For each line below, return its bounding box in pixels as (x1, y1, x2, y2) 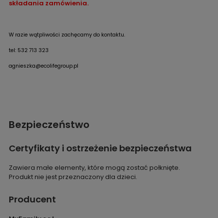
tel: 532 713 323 (8, 47, 49, 54)
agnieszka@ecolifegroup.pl (8, 62, 78, 70)
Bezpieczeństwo (8, 118, 90, 132)
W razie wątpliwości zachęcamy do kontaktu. (8, 31, 125, 39)
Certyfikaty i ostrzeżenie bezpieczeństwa (8, 142, 192, 155)
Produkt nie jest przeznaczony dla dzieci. (8, 172, 137, 182)
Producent (8, 193, 56, 206)
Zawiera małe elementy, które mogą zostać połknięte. (8, 163, 180, 173)
